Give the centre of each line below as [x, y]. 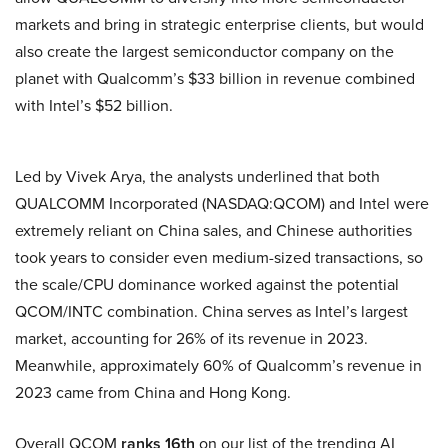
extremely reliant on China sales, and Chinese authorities [213, 231]
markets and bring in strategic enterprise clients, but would [219, 25]
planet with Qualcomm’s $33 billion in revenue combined [215, 79]
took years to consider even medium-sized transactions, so [219, 258]
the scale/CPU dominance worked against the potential [207, 285]
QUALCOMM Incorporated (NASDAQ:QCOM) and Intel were [222, 204]
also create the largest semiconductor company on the [204, 52]
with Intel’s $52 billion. [94, 106]
